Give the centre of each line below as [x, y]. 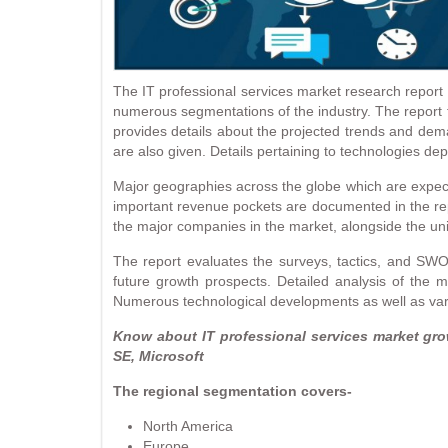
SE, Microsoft [158, 355]
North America [188, 425]
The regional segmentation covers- [232, 390]
